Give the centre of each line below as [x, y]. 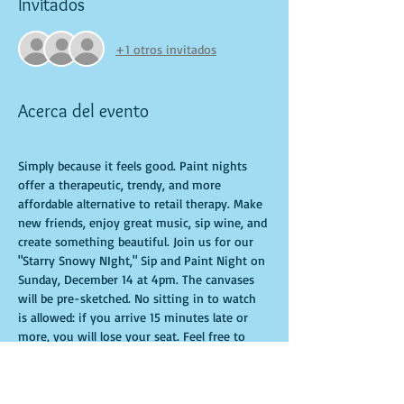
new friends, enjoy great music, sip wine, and [144, 222]
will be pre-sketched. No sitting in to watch [139, 298]
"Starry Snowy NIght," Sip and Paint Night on [143, 260]
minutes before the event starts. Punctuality [141, 374]
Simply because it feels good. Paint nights [134, 165]
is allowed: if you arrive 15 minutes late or [135, 317]
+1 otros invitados [166, 49]
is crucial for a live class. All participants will [139, 393]
